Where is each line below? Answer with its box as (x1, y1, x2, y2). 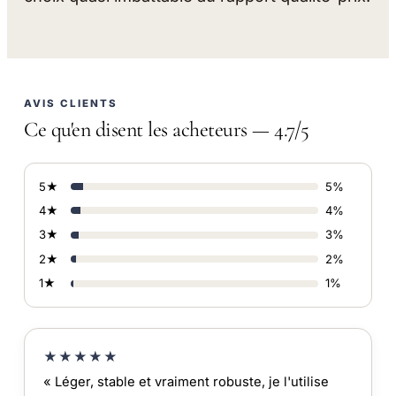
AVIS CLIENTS (24, 97, 118, 110)
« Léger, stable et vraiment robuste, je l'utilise (42, 374, 329, 391)
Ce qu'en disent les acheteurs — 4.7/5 (24, 117, 309, 143)
